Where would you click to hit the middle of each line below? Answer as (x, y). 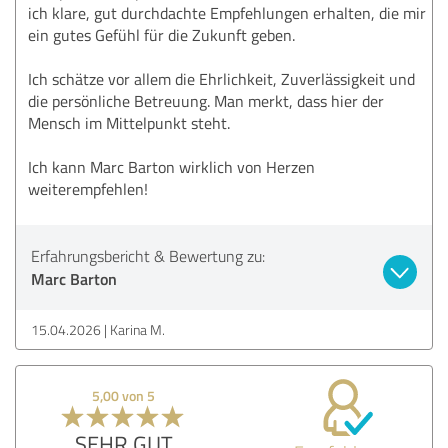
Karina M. (137, 329)
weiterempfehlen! (88, 188)
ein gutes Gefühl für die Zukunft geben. (161, 34)
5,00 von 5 (124, 395)
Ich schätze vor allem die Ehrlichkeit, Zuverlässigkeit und (221, 78)
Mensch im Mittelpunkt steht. (129, 122)
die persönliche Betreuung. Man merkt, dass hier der (206, 100)
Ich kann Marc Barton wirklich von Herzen (171, 166)
